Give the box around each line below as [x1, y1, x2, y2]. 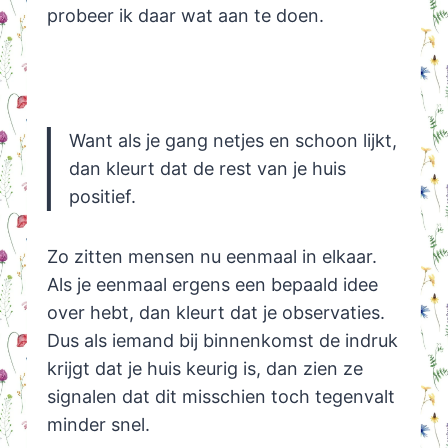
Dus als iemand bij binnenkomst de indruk [46, 330, 398, 352]
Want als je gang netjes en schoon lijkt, [68, 130, 397, 152]
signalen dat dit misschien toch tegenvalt [46, 386, 395, 408]
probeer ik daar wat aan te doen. [46, 5, 324, 27]
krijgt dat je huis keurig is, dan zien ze [46, 358, 363, 380]
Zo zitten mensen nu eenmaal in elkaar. [46, 246, 377, 268]
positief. [68, 186, 136, 208]
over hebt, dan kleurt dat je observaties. [46, 302, 385, 324]
